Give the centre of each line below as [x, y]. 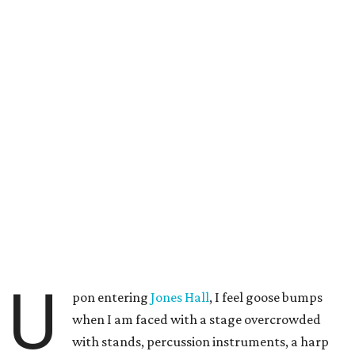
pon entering [112, 297]
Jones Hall [180, 297]
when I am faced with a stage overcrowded [197, 319]
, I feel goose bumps [266, 297]
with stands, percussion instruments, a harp [201, 342]
